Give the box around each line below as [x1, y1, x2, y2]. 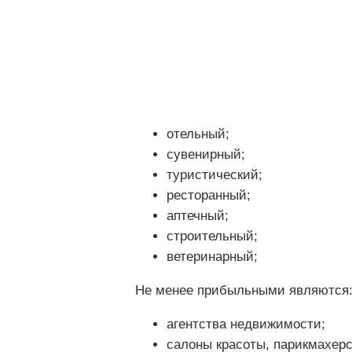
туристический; [167, 167, 262, 183]
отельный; [167, 126, 229, 142]
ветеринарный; [167, 249, 258, 265]
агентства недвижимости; [167, 317, 325, 332]
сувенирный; [167, 147, 245, 163]
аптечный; [167, 208, 229, 224]
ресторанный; [167, 188, 251, 203]
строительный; [167, 229, 258, 244]
